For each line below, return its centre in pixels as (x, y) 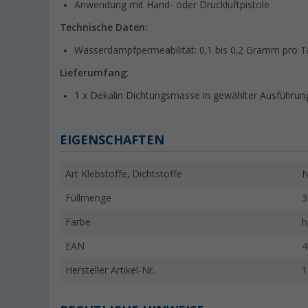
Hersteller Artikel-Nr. (110, 271)
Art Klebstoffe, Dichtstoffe (124, 174)
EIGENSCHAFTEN (112, 140)
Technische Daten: (104, 28)
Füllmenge (88, 198)
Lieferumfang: (95, 73)
